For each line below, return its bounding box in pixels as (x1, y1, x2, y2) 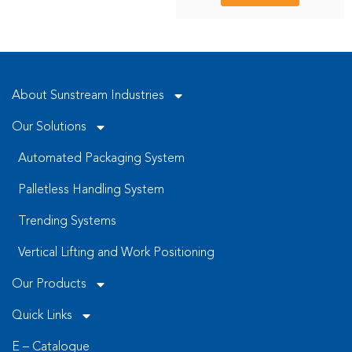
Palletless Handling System (18, 183, 164, 196)
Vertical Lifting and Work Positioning (18, 246, 214, 259)
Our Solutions (12, 120, 86, 134)
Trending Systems (18, 214, 116, 228)
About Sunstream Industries (12, 89, 164, 102)
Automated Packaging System (18, 152, 185, 165)
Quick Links (12, 309, 72, 322)
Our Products (12, 277, 86, 291)
